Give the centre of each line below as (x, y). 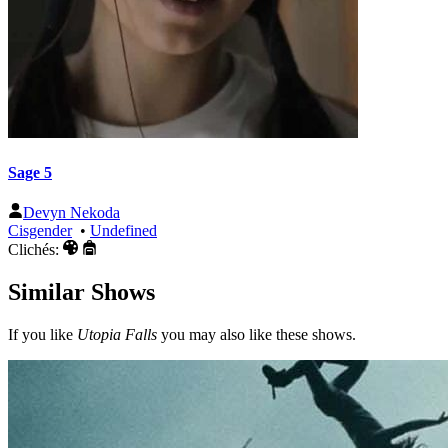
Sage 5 (30, 172)
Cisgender (40, 230)
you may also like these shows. (256, 334)
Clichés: (35, 249)
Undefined (123, 230)
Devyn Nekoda (71, 212)
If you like (42, 334)
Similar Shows (81, 291)
